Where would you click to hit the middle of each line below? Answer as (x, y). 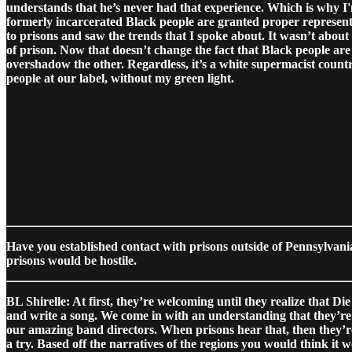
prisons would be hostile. (71, 260)
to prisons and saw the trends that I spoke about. (136, 35)
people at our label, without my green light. (120, 78)
